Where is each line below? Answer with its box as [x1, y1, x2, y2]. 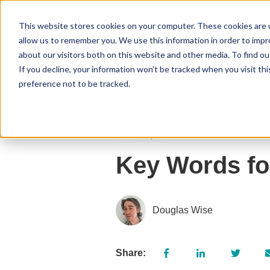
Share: [116, 247, 146, 258]
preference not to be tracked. [18, 78, 130, 89]
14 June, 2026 [116, 129, 177, 140]
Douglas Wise [152, 205, 213, 216]
